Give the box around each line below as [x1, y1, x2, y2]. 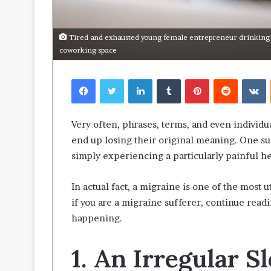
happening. [71, 212, 122, 224]
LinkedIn [152, 74, 185, 84]
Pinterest [209, 74, 244, 84]
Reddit [237, 74, 262, 84]
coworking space [59, 46, 117, 55]
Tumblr [180, 74, 208, 84]
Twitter [123, 74, 152, 84]
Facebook [95, 74, 132, 84]
